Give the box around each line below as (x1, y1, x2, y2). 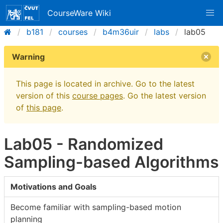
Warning (12, 52, 45, 62)
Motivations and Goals (10, 181, 97, 192)
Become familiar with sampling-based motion (10, 202, 181, 212)
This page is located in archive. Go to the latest (16, 79, 195, 89)
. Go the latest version (123, 91, 206, 101)
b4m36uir (103, 27, 139, 37)
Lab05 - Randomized (4, 134, 163, 154)
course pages (72, 91, 123, 101)
